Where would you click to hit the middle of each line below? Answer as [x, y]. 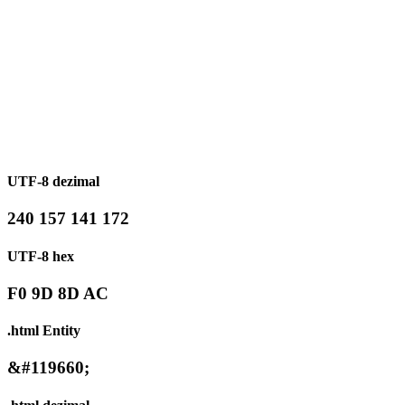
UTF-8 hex [41, 256]
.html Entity [44, 331]
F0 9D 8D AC [58, 293]
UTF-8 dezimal [53, 181]
